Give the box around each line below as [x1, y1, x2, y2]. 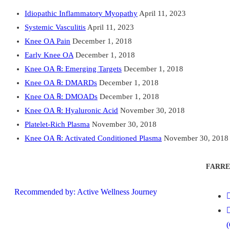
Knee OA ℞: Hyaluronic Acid [25, 106, 118, 114]
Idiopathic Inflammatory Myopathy [25, 9, 138, 17]
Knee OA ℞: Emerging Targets [25, 64, 122, 73]
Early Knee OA [25, 50, 73, 59]
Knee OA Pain [25, 36, 70, 45]
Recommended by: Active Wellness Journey [14, 187, 157, 196]
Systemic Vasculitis [25, 23, 86, 31]
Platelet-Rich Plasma [25, 120, 90, 128]
